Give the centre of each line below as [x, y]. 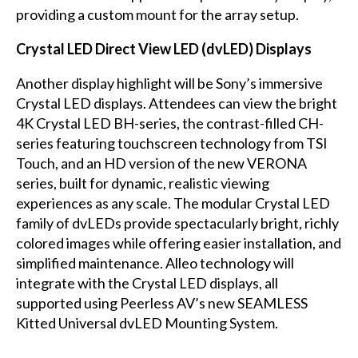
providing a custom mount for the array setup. [157, 14]
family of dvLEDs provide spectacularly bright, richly [177, 223]
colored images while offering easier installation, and [178, 243]
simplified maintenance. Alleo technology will [155, 263]
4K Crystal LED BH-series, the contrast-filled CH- [169, 123]
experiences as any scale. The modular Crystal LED [173, 203]
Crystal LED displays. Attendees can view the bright [176, 103]
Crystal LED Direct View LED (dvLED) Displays [163, 48]
